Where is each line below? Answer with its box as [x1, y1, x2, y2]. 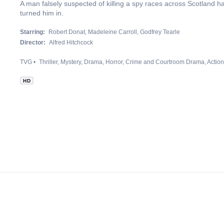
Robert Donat [48, 28, 85, 35]
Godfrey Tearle [140, 28, 180, 35]
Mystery [60, 58, 81, 65]
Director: [20, 39, 45, 46]
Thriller [39, 58, 57, 65]
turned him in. [20, 9, 63, 17]
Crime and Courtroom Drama [125, 58, 204, 65]
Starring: [20, 28, 45, 35]
